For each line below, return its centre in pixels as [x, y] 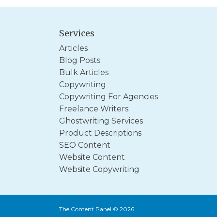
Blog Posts [80, 60]
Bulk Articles [84, 72]
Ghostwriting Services [101, 121]
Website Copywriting [99, 169]
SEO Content [85, 145]
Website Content [92, 157]
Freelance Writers [94, 109]
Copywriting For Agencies [108, 97]
